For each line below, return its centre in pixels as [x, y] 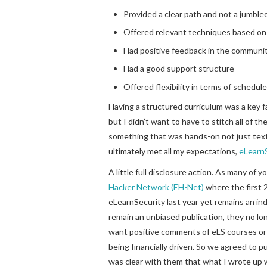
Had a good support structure [179, 68]
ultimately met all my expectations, [174, 151]
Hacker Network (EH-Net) [156, 187]
